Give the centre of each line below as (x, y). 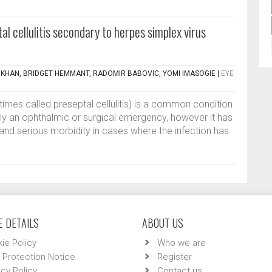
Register (175, 257)
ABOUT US (163, 223)
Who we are (182, 243)
